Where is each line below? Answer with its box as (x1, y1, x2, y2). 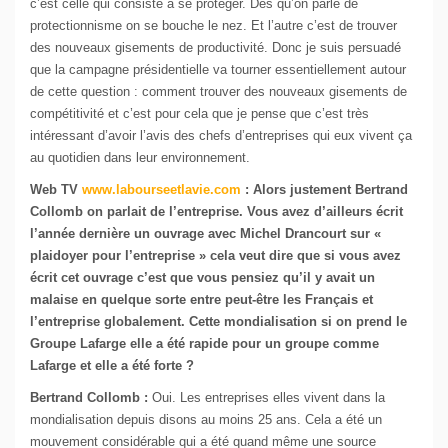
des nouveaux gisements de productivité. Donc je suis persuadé (30, 40, 401, 56)
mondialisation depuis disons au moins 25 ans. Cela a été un (30, 412, 382, 428)
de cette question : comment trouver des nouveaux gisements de (30, 84, 407, 100)
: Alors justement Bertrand (241, 182, 408, 198)
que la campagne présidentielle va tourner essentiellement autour (30, 62, 406, 78)
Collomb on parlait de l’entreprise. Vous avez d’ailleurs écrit (30, 204, 403, 220)
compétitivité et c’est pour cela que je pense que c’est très (30, 106, 369, 122)
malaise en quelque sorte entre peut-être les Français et (30, 292, 373, 308)
